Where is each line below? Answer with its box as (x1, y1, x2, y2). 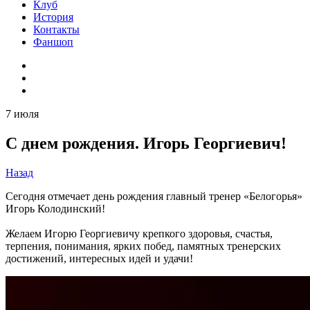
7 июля (6, 108, 39, 120)
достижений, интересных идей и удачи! (6, 252, 193, 264)
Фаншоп (33, 36, 73, 48)
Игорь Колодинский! (6, 202, 105, 215)
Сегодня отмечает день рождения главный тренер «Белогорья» (6, 190, 302, 202)
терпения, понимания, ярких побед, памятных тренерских (6, 239, 281, 252)
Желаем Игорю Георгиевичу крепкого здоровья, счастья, (6, 227, 273, 239)
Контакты (33, 24, 80, 35)
